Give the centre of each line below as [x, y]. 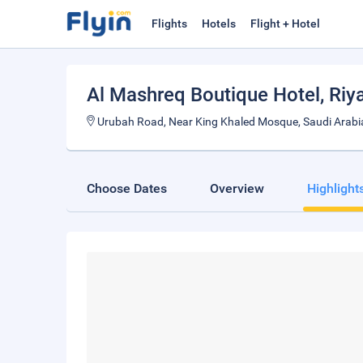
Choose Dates [127, 188]
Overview [237, 188]
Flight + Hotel [285, 23]
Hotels [219, 23]
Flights [169, 23]
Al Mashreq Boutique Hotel [203, 95]
